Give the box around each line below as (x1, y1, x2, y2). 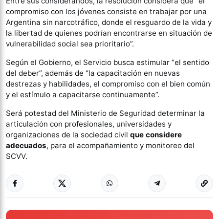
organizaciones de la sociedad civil (6, 130, 130, 140)
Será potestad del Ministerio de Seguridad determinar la (6, 109, 205, 118)
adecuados (6, 141, 46, 151)
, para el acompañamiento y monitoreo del (46, 141, 195, 151)
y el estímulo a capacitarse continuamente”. (6, 90, 159, 100)
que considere (130, 130, 182, 140)
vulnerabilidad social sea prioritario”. (6, 39, 134, 49)
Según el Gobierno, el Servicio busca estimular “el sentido (6, 58, 209, 67)
